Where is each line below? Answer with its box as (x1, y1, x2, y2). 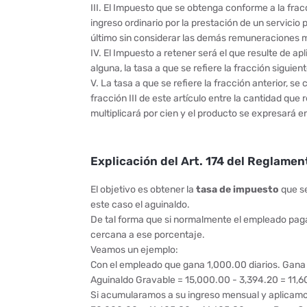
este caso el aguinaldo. (90, 199, 190, 210)
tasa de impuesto (194, 184, 279, 195)
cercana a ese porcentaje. (90, 229, 205, 241)
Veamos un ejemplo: (90, 244, 178, 256)
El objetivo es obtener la (90, 184, 194, 195)
